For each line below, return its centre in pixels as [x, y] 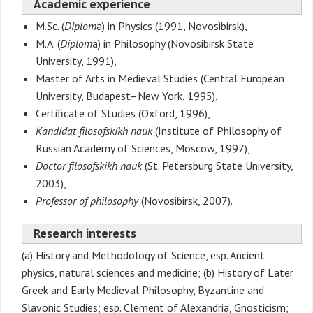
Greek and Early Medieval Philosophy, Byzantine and [143, 290]
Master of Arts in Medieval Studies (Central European [160, 79]
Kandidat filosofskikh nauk [94, 131]
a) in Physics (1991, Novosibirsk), [172, 26]
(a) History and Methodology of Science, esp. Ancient [143, 255]
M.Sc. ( [50, 26]
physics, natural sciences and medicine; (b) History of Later [158, 273]
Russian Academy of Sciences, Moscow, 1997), [143, 148]
